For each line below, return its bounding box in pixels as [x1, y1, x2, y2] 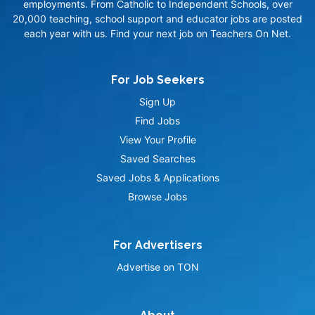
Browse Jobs [128, 191, 187, 203]
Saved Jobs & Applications [96, 172, 219, 184]
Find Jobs [135, 115, 180, 127]
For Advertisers [112, 238, 202, 252]
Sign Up [139, 96, 176, 108]
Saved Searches [120, 153, 195, 165]
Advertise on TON [116, 261, 199, 274]
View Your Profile [119, 134, 196, 146]
